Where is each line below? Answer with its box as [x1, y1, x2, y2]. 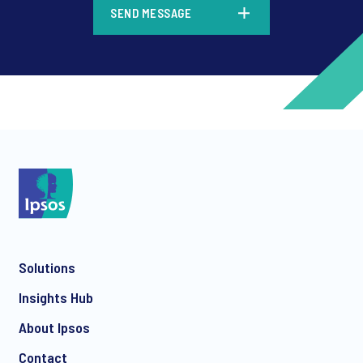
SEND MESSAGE [110, 6, 191, 21]
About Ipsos [19, 318, 90, 336]
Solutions [19, 258, 75, 276]
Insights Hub [19, 288, 93, 306]
